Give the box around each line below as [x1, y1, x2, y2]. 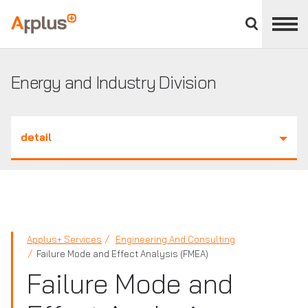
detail [21, 131, 52, 144]
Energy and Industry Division [11, 71, 216, 93]
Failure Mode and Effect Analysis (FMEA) [36, 248, 208, 259]
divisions [261, 11, 294, 23]
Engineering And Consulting [115, 234, 235, 245]
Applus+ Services [27, 234, 102, 245]
